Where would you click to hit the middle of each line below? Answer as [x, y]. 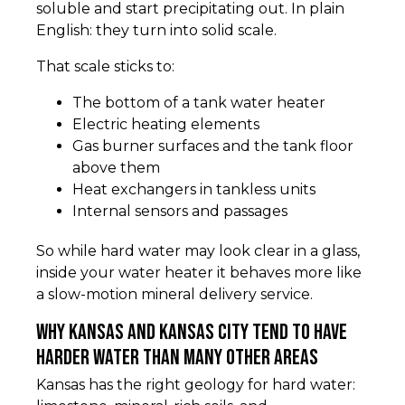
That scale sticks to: [105, 67]
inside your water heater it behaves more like [199, 273]
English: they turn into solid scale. [156, 31]
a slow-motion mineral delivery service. [174, 295]
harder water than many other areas [177, 358]
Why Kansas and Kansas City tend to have [192, 333]
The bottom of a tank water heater [199, 103]
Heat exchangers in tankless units [194, 190]
